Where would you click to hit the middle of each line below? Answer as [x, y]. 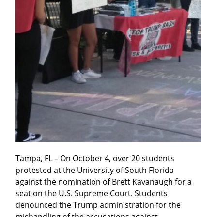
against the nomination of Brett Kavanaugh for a [104, 181]
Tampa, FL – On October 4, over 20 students [95, 158]
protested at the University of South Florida [95, 170]
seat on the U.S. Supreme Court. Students [92, 193]
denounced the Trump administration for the [98, 205]
